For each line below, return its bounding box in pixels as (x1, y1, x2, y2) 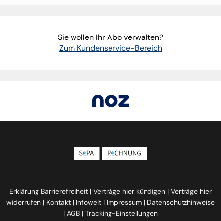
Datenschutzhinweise (147, 198, 215, 207)
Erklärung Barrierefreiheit (9, 187, 88, 196)
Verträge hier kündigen (93, 187, 165, 196)
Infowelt (76, 198, 101, 207)
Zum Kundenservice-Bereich (59, 42, 162, 53)
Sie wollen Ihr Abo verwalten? (58, 32, 163, 42)
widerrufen (6, 198, 41, 207)
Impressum (107, 198, 142, 207)
